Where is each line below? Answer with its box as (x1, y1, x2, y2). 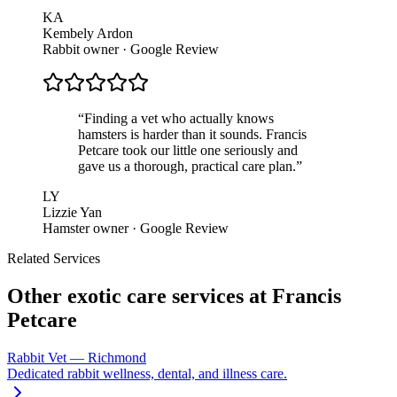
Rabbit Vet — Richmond (7, 350, 146, 366)
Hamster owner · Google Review (43, 221, 229, 237)
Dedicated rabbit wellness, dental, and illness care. (7, 366, 287, 382)
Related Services (7, 251, 100, 267)
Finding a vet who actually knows (84, 111, 274, 127)
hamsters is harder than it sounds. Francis (78, 127, 307, 143)
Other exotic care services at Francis (7, 284, 341, 308)
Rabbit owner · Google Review (43, 42, 219, 58)
